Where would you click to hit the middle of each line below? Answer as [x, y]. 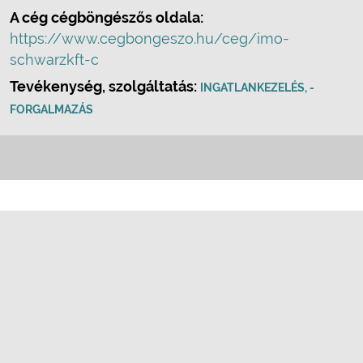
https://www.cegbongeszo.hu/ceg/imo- [149, 38]
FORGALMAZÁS [51, 109]
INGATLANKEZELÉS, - [257, 88]
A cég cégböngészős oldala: [107, 17]
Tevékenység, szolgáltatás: [105, 86]
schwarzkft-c [54, 60]
